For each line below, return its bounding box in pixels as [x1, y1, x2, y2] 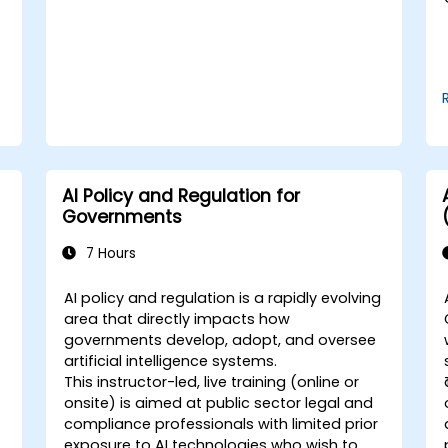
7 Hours [81, 243, 136, 263]
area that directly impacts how [64, 308, 291, 329]
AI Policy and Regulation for [61, 183, 300, 208]
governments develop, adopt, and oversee [64, 329, 377, 350]
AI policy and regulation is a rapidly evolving [64, 287, 382, 308]
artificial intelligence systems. [64, 350, 278, 371]
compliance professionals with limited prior [64, 413, 379, 434]
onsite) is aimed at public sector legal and [64, 392, 374, 413]
